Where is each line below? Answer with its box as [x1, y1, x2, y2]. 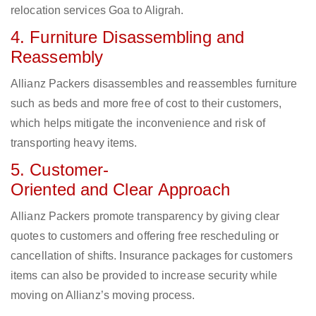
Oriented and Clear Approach [11, 180, 230, 200]
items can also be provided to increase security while [11, 269, 278, 282]
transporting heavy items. [11, 137, 138, 150]
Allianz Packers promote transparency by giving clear [11, 210, 280, 223]
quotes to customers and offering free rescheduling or [11, 230, 279, 243]
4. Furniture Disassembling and [11, 28, 245, 47]
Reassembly [11, 47, 103, 67]
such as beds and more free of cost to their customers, [11, 97, 282, 110]
